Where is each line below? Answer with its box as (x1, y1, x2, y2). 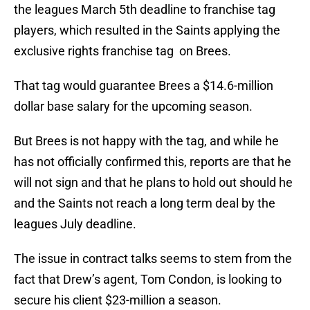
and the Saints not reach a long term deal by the (14, 196, 275, 211)
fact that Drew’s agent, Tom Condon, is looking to (14, 272, 282, 287)
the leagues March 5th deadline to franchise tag (14, 2, 275, 17)
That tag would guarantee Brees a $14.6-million (14, 78, 273, 93)
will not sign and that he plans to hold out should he (14, 175, 293, 190)
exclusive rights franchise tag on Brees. (14, 44, 231, 59)
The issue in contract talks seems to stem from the (14, 251, 292, 266)
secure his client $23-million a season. (14, 293, 221, 308)
